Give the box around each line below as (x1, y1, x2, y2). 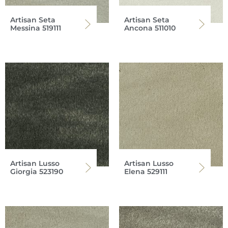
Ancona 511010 (124, 23, 176, 33)
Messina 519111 (10, 23, 61, 33)
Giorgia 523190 (10, 166, 63, 176)
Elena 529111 (124, 166, 167, 176)
